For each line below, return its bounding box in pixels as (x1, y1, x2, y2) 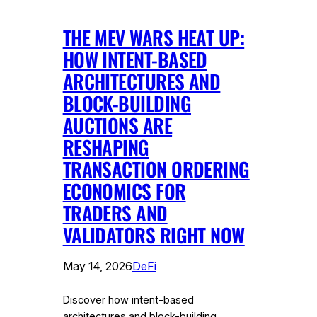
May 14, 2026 (62, 258, 132, 273)
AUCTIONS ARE (62, 110, 173, 139)
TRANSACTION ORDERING (62, 154, 250, 183)
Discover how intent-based (62, 293, 194, 306)
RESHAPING (62, 132, 149, 161)
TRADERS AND (62, 198, 168, 227)
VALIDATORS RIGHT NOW (62, 220, 245, 249)
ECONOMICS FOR (62, 176, 186, 205)
